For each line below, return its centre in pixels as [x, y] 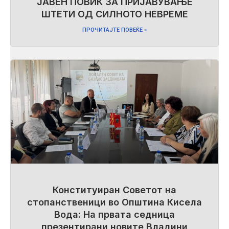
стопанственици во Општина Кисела [114, 202]
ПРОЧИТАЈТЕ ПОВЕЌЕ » [114, 30]
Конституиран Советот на [114, 190]
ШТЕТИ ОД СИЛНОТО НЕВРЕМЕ [114, 14]
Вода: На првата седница [114, 214]
